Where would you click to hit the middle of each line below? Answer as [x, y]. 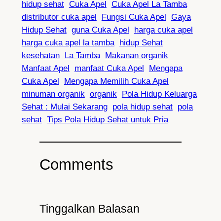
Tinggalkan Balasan [89, 208]
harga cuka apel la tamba [68, 43]
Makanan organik [136, 56]
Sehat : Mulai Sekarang [64, 107]
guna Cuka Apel [100, 30]
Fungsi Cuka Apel [134, 17]
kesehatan [40, 56]
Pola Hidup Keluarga [159, 94]
